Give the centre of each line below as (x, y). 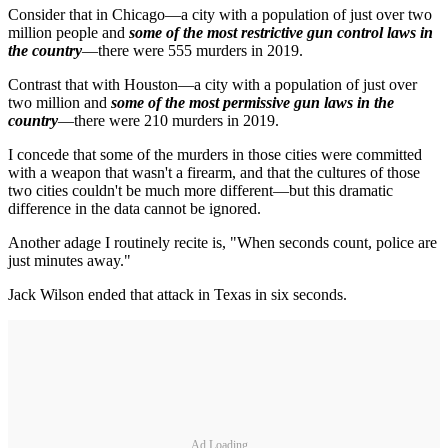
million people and (68, 32)
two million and (59, 102)
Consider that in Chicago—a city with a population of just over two (220, 14)
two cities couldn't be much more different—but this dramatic (200, 190)
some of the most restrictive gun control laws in (281, 32)
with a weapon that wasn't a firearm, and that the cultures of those (214, 172)
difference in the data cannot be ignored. (134, 208)
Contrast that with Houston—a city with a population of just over (212, 84)
